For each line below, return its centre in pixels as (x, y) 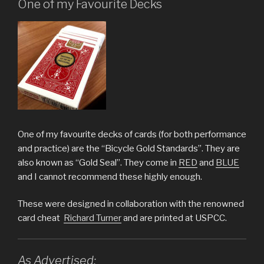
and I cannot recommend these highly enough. (110, 176)
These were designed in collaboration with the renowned (131, 204)
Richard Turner (93, 218)
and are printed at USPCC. (174, 218)
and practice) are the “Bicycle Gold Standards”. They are (129, 148)
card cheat (41, 218)
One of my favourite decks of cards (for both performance (132, 134)
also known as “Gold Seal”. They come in (98, 162)
